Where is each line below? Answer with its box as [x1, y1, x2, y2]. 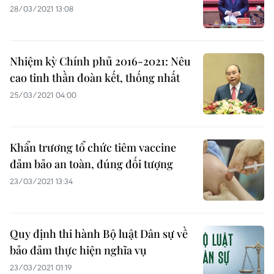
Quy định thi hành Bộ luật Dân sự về [10, 226, 188, 241]
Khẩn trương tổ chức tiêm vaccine [10, 140, 176, 155]
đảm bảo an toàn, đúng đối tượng [10, 157, 173, 171]
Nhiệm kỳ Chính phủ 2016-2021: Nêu [10, 54, 191, 68]
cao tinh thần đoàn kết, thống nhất [10, 70, 180, 85]
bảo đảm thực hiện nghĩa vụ [10, 243, 147, 257]
